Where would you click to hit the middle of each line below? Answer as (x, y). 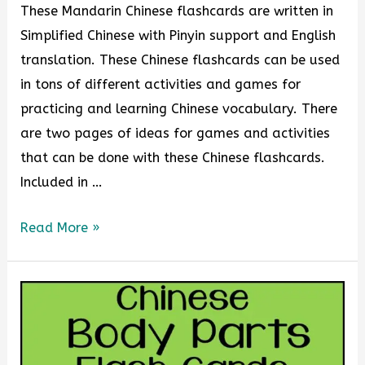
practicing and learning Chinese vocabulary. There (179, 108)
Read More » (60, 228)
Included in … (62, 182)
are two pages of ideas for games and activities (176, 133)
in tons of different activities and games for (161, 84)
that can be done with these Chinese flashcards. (177, 157)
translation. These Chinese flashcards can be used (180, 59)
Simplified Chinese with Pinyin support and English (178, 35)
